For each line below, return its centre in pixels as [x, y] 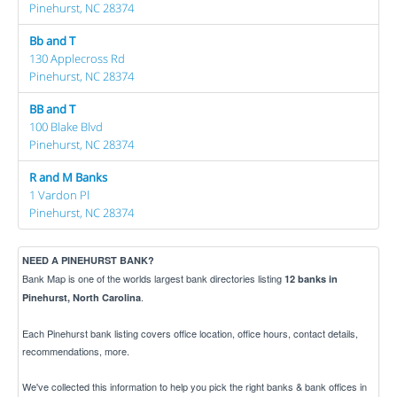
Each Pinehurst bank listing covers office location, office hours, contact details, [190, 333]
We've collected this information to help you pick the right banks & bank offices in [195, 386]
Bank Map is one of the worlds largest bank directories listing [153, 278]
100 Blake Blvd [66, 126]
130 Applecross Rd [77, 58]
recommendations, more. [76, 350]
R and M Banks [68, 177]
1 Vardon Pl [59, 195]
